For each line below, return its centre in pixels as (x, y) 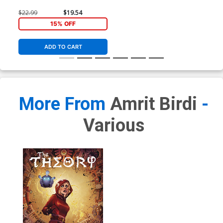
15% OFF (63, 23)
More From (64, 104)
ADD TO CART (63, 47)
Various (113, 126)
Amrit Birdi (153, 104)
